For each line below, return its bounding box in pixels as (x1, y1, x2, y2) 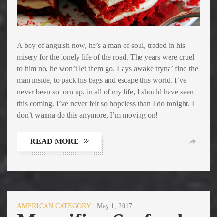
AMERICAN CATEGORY (17, 202, 91, 210)
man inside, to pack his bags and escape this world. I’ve (17, 76, 186, 85)
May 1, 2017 (96, 202, 132, 210)
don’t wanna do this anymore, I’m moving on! (17, 111, 158, 120)
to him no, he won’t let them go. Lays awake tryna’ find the (17, 64, 198, 73)
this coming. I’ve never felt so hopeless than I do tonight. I (17, 99, 194, 108)
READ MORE (30, 137, 79, 146)
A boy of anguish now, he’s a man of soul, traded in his (17, 41, 185, 50)
